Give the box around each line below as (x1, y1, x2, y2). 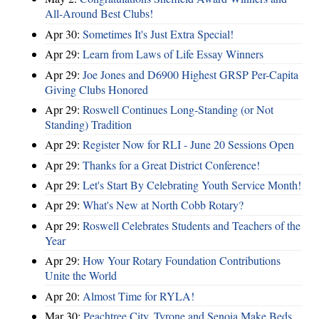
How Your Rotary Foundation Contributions (83, 253, 281, 268)
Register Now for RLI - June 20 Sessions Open (83, 137, 294, 152)
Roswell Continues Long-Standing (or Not (83, 101, 273, 117)
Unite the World (45, 268, 117, 283)
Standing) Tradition (45, 116, 132, 132)
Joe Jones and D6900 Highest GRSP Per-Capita (83, 66, 298, 82)
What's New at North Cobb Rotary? (83, 197, 244, 213)
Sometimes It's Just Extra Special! (83, 26, 234, 41)
